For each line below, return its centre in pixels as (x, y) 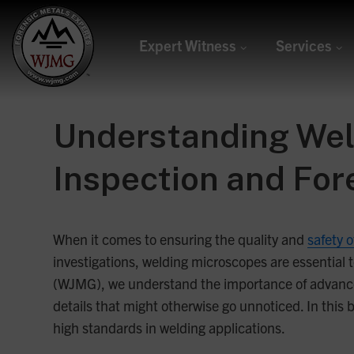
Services (304, 45)
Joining (44, 124)
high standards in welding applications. (169, 328)
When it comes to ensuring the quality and (181, 239)
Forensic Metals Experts (68, 193)
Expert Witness (187, 45)
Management (71, 149)
